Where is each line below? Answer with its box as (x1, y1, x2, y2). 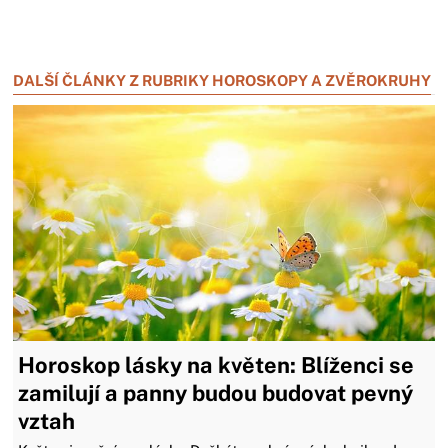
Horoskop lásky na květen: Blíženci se (18, 352, 415, 379)
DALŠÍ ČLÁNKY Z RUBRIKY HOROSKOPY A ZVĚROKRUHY (13, 71, 432, 89)
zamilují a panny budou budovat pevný (18, 380, 414, 407)
